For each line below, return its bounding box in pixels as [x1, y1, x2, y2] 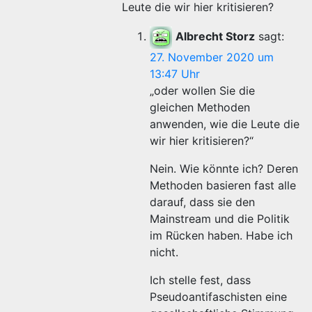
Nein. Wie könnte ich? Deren [150, 162, 298, 175]
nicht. [150, 245, 178, 259]
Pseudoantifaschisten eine [150, 290, 287, 304]
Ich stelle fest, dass [150, 273, 251, 287]
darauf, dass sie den [150, 195, 255, 209]
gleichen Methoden [150, 100, 250, 114]
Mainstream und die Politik [150, 212, 290, 226]
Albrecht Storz [175, 29, 255, 44]
